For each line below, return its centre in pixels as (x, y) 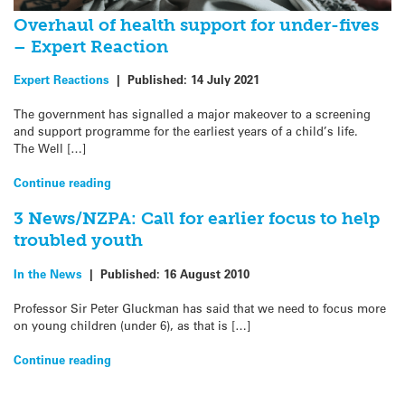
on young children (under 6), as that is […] (132, 325)
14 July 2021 (225, 79)
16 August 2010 (207, 273)
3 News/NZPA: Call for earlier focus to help (197, 219)
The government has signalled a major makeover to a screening (192, 114)
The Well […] (50, 148)
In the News (48, 273)
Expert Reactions (61, 79)
